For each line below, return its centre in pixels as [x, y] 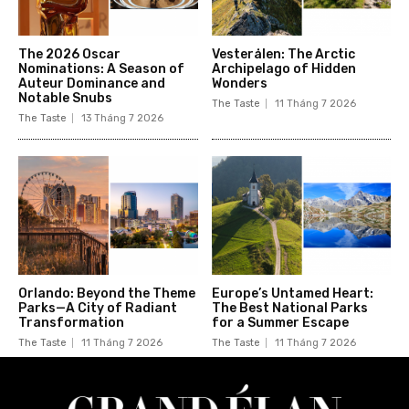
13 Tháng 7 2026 [122, 118]
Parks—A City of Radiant [98, 308]
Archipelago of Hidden [283, 68]
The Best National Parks [289, 308]
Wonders [239, 83]
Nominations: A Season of [101, 68]
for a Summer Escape [280, 322]
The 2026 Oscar [69, 54]
